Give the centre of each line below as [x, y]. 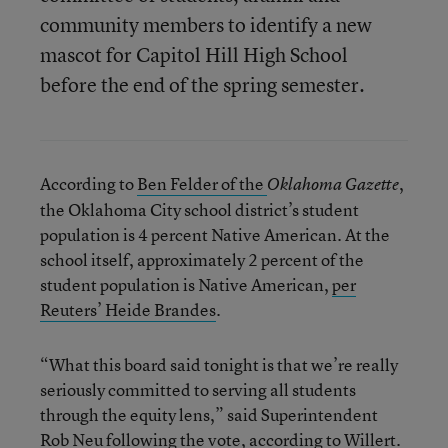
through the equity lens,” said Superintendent [209, 414]
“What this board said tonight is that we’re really [219, 364]
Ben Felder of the [202, 183]
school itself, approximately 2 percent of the [202, 259]
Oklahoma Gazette [333, 184]
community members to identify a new [206, 24]
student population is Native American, [186, 284]
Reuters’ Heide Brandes [128, 309]
